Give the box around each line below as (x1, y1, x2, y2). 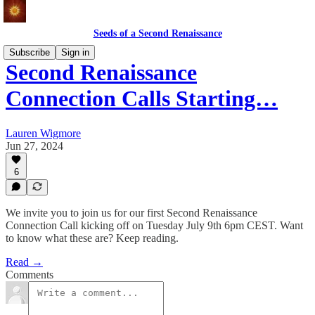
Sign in (61, 47, 89, 58)
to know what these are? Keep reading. (6, 232, 179, 244)
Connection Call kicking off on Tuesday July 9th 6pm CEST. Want (6, 219, 303, 231)
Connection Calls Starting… (6, 86, 278, 112)
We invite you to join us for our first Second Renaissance (6, 207, 257, 219)
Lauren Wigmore (6, 127, 81, 139)
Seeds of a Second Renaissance (93, 28, 222, 39)
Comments (6, 269, 53, 281)
